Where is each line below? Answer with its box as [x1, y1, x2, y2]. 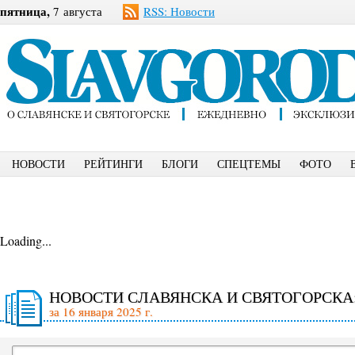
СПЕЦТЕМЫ [217, 156, 281, 171]
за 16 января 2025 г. [49, 303, 153, 319]
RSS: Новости [143, 3, 215, 19]
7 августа [50, 3, 102, 19]
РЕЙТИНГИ [84, 156, 143, 171]
